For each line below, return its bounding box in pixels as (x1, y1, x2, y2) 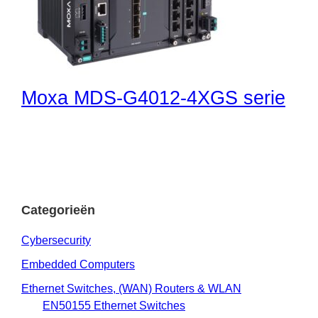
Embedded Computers (21, 258, 135, 270)
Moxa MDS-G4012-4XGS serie (21, 87, 285, 109)
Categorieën (21, 202, 95, 217)
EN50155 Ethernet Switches (43, 299, 185, 312)
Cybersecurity (21, 234, 91, 246)
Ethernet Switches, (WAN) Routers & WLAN (21, 282, 241, 295)
